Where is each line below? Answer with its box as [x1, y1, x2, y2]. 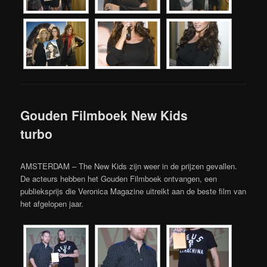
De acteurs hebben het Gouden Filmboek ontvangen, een [20, 172, 218, 184]
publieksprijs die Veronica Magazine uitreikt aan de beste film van [20, 185, 247, 197]
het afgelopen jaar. [20, 197, 84, 209]
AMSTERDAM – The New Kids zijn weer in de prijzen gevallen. [20, 160, 238, 172]
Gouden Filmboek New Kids [20, 106, 188, 125]
